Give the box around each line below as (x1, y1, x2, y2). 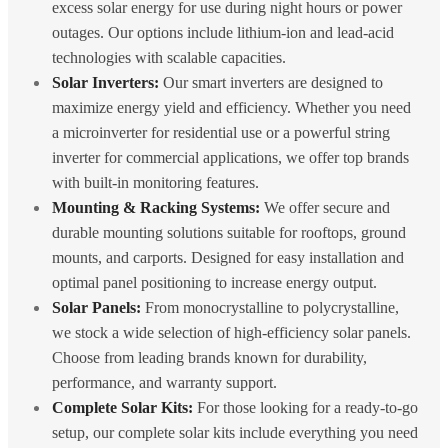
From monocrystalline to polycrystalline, (145, 298, 399, 316)
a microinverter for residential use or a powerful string (52, 123, 390, 141)
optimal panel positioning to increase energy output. (52, 273, 377, 291)
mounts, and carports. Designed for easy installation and (52, 248, 404, 266)
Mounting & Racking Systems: (52, 198, 260, 216)
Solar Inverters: (52, 73, 159, 91)
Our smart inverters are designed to (163, 73, 383, 91)
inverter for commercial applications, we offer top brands (52, 148, 409, 166)
